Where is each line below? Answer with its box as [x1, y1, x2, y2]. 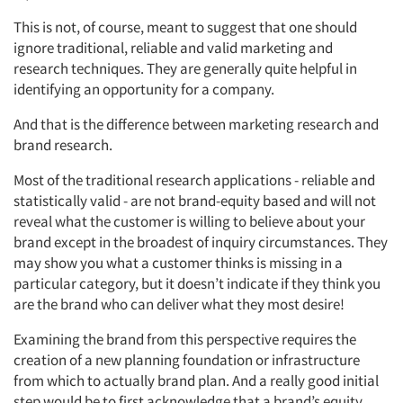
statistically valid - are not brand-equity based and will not [13, 191, 376, 210]
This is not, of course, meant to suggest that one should [13, 17, 357, 37]
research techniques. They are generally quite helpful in [13, 58, 357, 78]
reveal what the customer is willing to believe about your [13, 211, 365, 231]
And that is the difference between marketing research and [13, 114, 379, 134]
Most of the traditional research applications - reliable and [13, 170, 375, 190]
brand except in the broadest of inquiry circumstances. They [13, 232, 388, 252]
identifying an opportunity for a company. [13, 79, 274, 99]
